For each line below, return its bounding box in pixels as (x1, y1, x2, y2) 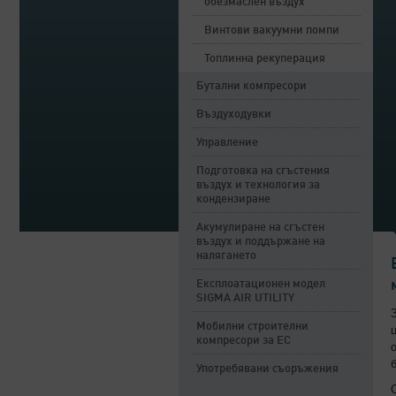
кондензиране (196, 194, 270, 205)
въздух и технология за (196, 179, 320, 191)
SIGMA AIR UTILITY (196, 293, 294, 304)
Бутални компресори (196, 80, 307, 92)
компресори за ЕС (196, 335, 291, 346)
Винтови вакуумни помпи (204, 25, 339, 36)
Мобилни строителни (196, 321, 308, 332)
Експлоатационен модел (196, 278, 325, 290)
